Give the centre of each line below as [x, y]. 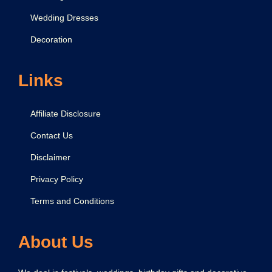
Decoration [51, 39]
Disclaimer [50, 157]
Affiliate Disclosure [66, 113]
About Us [56, 242]
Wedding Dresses [64, 17]
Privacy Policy [57, 179]
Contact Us [52, 135]
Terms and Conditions [72, 201]
